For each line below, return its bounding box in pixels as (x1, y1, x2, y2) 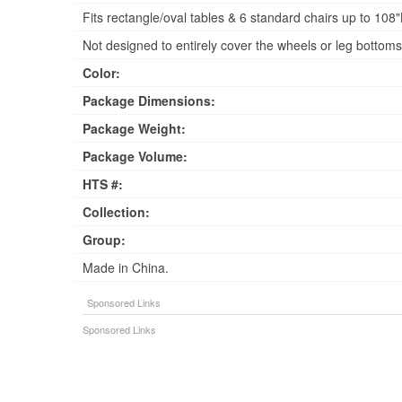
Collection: (83, 202, 150, 221)
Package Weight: (83, 118, 186, 137)
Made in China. (83, 258, 169, 276)
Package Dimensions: (83, 91, 215, 109)
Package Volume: (83, 146, 188, 165)
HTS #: (83, 174, 123, 193)
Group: (83, 230, 126, 249)
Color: (83, 63, 120, 82)
